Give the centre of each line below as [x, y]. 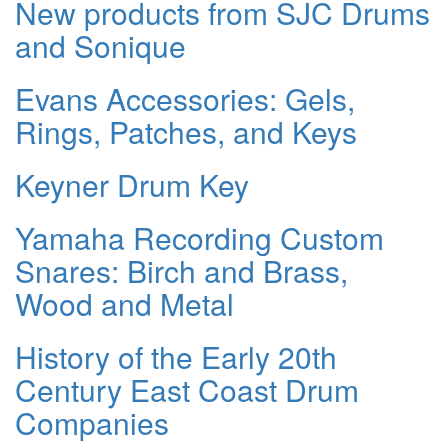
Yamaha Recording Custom [199, 238]
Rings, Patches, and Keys [186, 132]
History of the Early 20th [176, 357]
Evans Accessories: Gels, [185, 99]
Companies [92, 423]
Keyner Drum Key [132, 185]
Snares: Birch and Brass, [181, 271]
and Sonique [100, 46]
